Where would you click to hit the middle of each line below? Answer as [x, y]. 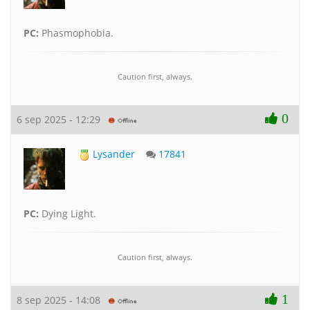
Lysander [112, 154]
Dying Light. [67, 213]
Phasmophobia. [76, 33]
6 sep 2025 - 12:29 [63, 119]
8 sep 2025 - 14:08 [63, 300]
